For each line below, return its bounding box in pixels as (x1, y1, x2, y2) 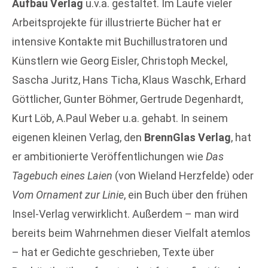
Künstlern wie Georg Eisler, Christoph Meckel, (12, 54, 227, 67)
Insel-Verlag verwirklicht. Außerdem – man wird (12, 207, 239, 220)
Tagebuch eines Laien (12, 169, 115, 182)
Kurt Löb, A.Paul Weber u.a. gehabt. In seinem (12, 111, 228, 124)
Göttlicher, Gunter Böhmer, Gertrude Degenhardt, (12, 92, 243, 105)
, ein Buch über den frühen (124, 188, 248, 201)
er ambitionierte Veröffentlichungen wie (12, 150, 206, 163)
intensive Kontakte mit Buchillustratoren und (12, 35, 227, 48)
